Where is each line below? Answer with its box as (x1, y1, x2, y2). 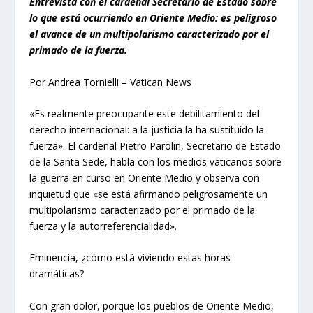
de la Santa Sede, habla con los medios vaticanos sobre (29, 154, 282, 168)
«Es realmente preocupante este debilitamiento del (29, 106, 260, 120)
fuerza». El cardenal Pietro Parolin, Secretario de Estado (29, 138, 282, 152)
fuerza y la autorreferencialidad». (29, 219, 177, 233)
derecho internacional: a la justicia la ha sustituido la (29, 122, 265, 136)
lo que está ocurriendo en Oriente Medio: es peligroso (29, 11, 277, 25)
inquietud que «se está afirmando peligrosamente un (29, 187, 268, 201)
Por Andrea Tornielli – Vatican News (29, 75, 192, 89)
